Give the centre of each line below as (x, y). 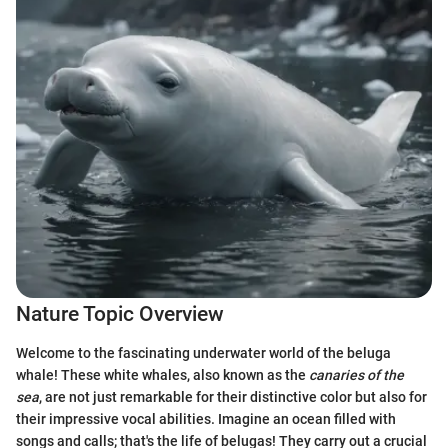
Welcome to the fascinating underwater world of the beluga (203, 352)
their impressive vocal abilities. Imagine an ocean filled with (206, 418)
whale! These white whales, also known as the (162, 374)
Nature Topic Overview (120, 314)
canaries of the (356, 374)
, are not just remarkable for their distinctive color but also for (233, 396)
